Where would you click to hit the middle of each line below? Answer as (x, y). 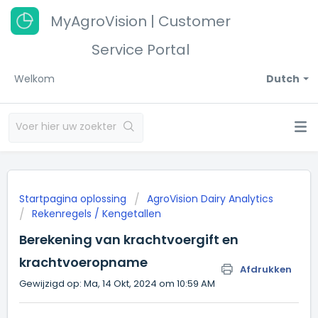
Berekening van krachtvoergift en (129, 240)
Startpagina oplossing (74, 199)
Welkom (34, 79)
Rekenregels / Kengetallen (97, 214)
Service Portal (140, 50)
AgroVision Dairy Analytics (210, 199)
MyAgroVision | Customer (140, 21)
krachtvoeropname (83, 262)
